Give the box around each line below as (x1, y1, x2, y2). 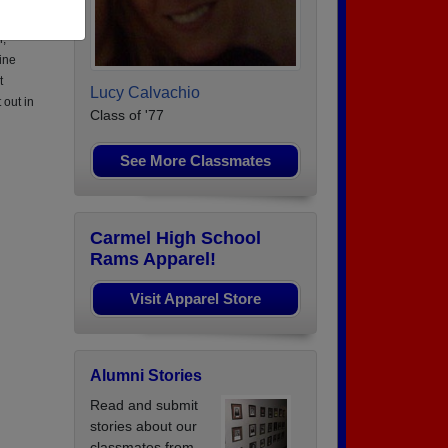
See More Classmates (120, 152, 271, 170)
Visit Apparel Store (130, 290, 261, 308)
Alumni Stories (90, 367, 202, 385)
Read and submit (90, 397, 198, 414)
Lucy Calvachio (90, 84, 200, 102)
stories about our (90, 418, 197, 435)
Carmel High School (90, 228, 261, 249)
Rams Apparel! (90, 249, 216, 270)
